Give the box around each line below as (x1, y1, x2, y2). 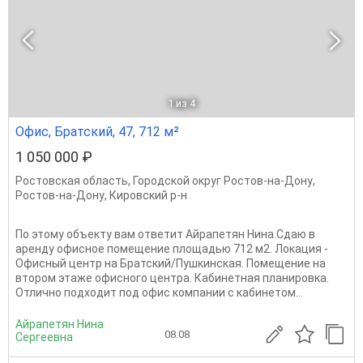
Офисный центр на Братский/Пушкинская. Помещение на (15, 257, 326, 270)
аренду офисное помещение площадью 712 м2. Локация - (15, 242, 328, 255)
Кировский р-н (109, 189, 187, 202)
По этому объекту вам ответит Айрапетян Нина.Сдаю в (15, 228, 315, 241)
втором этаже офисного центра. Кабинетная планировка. (15, 271, 329, 284)
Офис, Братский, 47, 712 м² (15, 124, 179, 139)
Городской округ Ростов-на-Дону (133, 174, 313, 187)
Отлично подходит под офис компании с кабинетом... (15, 286, 303, 299)
